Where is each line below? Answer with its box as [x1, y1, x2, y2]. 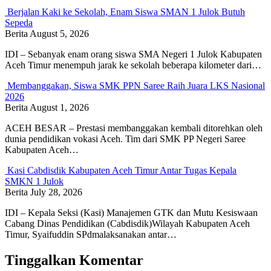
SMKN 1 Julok [5, 176, 64, 187]
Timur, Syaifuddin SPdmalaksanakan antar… [5, 229, 177, 240]
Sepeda [5, 18, 33, 28]
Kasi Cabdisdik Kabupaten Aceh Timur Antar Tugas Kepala [7, 165, 237, 176]
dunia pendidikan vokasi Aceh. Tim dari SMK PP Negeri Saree [5, 134, 246, 145]
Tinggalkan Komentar [5, 252, 143, 269]
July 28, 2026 [30, 187, 82, 198]
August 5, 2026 [30, 28, 89, 39]
